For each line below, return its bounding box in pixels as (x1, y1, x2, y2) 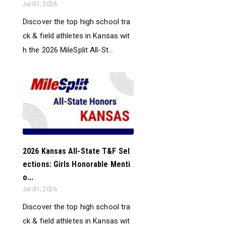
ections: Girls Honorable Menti (23, 159, 131, 169)
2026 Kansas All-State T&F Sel (23, 146, 130, 156)
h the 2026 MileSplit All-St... (23, 45, 114, 54)
